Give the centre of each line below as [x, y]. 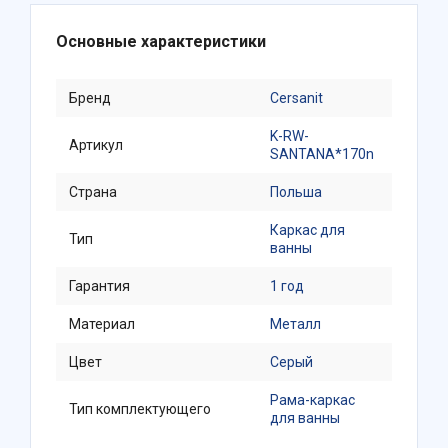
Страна [93, 192]
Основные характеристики [161, 41]
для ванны [305, 418]
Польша [296, 192]
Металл [295, 324]
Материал [102, 324]
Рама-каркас [312, 400]
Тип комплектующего [140, 409]
